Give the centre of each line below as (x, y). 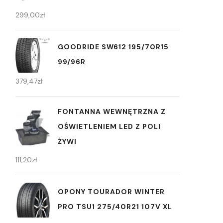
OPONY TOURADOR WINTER (111, 191)
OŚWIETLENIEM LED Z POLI (109, 127)
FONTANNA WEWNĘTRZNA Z (112, 112)
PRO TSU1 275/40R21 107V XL (115, 206)
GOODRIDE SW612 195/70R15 (113, 47)
